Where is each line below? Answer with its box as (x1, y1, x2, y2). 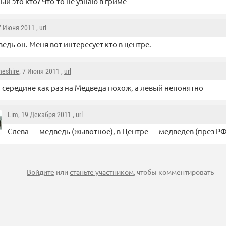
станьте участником (70, 167, 134, 176)
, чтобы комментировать (134, 167, 214, 176)
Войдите (27, 167, 54, 176)
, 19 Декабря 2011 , (18, 110, 76, 119)
